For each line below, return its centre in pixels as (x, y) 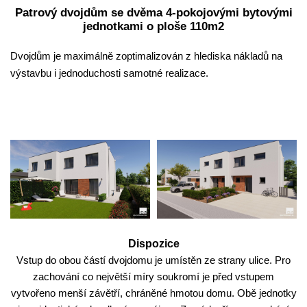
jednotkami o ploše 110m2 (153, 26)
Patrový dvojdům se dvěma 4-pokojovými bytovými (153, 13)
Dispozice (153, 244)
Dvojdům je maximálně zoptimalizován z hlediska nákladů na (146, 56)
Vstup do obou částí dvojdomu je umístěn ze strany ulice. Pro (153, 260)
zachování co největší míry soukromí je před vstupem (153, 277)
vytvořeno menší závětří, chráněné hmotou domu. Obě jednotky (153, 293)
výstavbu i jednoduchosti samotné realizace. (109, 73)
